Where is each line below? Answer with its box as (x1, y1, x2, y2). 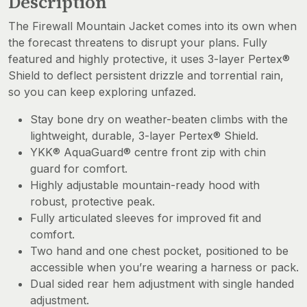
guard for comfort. (30, 162, 127, 176)
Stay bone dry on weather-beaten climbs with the (30, 112, 288, 127)
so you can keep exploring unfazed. (8, 85, 199, 99)
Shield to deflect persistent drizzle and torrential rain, (8, 69, 284, 83)
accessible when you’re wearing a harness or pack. (30, 260, 299, 275)
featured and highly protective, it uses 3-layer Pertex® (8, 52, 290, 66)
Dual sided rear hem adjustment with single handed (30, 277, 294, 291)
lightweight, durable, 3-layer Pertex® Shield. (30, 129, 258, 143)
